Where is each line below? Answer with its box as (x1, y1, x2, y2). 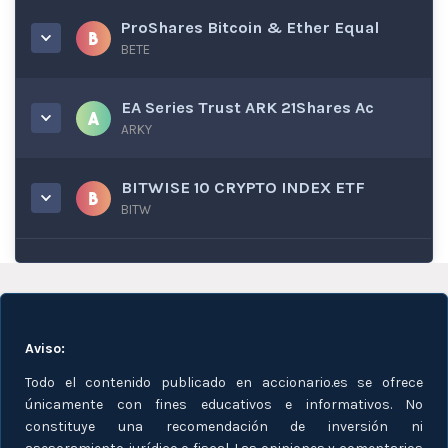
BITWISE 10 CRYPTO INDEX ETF (121, 178, 365, 197)
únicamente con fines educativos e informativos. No (25, 396, 423, 413)
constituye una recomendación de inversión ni (25, 418, 423, 435)
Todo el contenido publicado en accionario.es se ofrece (25, 374, 423, 391)
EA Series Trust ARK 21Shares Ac (121, 98, 374, 117)
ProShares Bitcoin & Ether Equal (121, 18, 380, 37)
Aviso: (25, 340, 65, 357)
